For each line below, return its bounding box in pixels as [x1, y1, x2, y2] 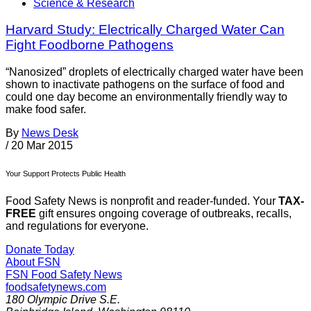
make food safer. [6, 103, 86, 116]
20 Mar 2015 [11, 140, 73, 152]
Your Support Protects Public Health [6, 169, 126, 178]
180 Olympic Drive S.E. [6, 294, 120, 306]
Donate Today [6, 244, 74, 256]
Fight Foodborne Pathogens [6, 37, 174, 53]
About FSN [6, 256, 60, 269]
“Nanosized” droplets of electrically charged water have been [6, 66, 303, 78]
